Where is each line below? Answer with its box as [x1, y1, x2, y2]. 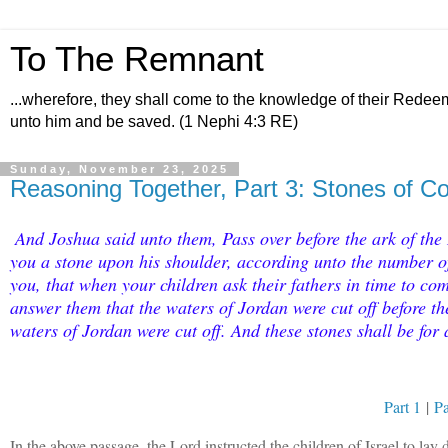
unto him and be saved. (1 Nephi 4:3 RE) [10, 113, 298, 130]
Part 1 [384, 396, 421, 418]
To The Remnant [10, 40, 264, 78]
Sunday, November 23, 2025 [10, 163, 229, 175]
